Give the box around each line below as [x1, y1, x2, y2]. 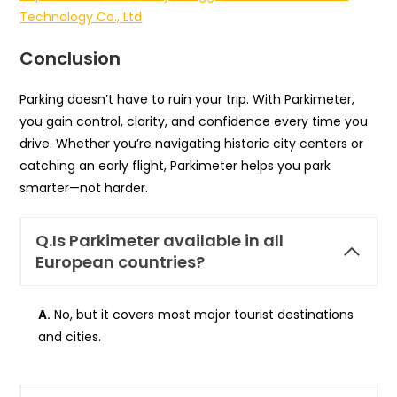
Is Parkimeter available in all [52, 229, 284, 252]
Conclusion [19, 45, 121, 71]
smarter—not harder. [19, 178, 149, 197]
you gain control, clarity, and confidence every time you [19, 112, 369, 130]
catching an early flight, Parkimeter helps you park [19, 156, 331, 175]
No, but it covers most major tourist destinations [51, 305, 354, 323]
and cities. [38, 327, 102, 346]
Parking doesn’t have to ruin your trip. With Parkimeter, [19, 90, 355, 108]
